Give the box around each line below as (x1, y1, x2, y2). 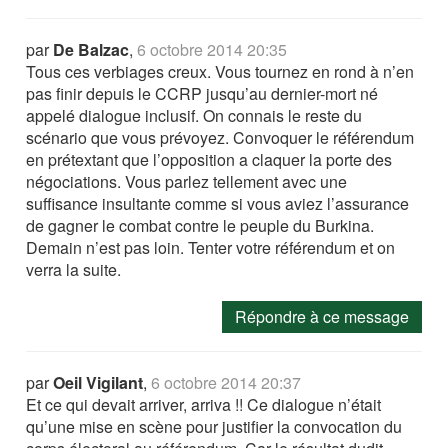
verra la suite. (26, 258, 122, 282)
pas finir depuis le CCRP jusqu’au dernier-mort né (26, 82, 379, 106)
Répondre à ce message (234, 305, 409, 329)
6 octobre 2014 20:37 (151, 371, 302, 395)
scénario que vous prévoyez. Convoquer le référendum (26, 126, 415, 150)
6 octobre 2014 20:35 (137, 38, 288, 62)
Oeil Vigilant (53, 371, 144, 395)
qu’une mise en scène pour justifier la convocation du (26, 415, 403, 439)
